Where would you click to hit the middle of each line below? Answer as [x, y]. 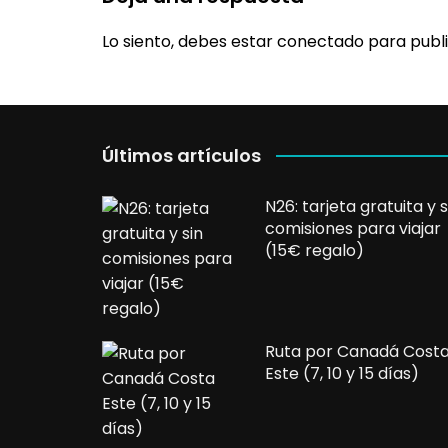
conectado [320, 41]
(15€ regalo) [314, 250]
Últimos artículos [181, 155]
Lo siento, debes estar [189, 41]
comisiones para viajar [352, 228]
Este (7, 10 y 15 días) [341, 373]
